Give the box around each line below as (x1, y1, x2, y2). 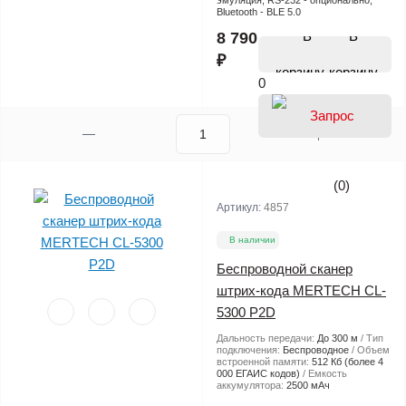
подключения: (217, 343, 283, 355)
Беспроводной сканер (217, 260, 353, 276)
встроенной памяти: (217, 355, 312, 367)
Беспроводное (283, 343, 349, 355)
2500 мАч (286, 379, 330, 391)
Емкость (308, 367, 347, 379)
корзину (329, 64, 378, 81)
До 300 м (317, 332, 358, 343)
